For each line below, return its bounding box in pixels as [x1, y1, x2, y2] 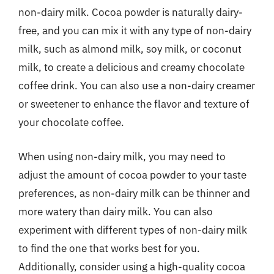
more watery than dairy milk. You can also [18, 204, 213, 218]
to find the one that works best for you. [18, 241, 200, 255]
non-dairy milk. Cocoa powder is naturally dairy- [18, 6, 243, 19]
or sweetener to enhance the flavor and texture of [18, 97, 250, 111]
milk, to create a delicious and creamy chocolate [18, 61, 245, 74]
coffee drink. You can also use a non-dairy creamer [18, 79, 255, 92]
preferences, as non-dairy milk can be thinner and [18, 186, 250, 200]
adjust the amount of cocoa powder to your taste [18, 168, 246, 182]
